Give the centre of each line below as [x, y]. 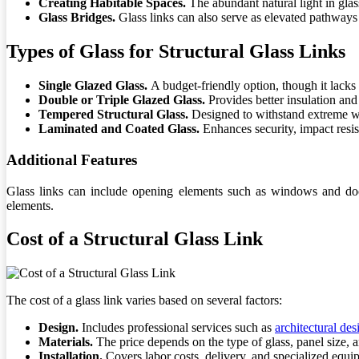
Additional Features [72, 159]
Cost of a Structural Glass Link [135, 239]
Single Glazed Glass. [95, 86]
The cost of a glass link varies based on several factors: [144, 301]
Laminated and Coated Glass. [121, 129]
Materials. [67, 342]
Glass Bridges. [79, 18]
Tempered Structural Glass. [115, 115]
